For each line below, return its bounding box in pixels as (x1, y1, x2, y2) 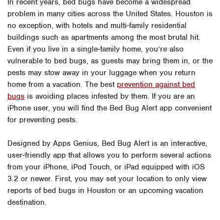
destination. (7, 197, 47, 207)
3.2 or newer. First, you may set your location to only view (7, 174, 207, 184)
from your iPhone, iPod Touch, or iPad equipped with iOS (7, 162, 205, 172)
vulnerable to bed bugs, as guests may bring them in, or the (7, 56, 213, 66)
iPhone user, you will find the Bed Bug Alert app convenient (7, 103, 212, 113)
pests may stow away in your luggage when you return (7, 68, 195, 78)
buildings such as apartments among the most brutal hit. (7, 32, 200, 42)
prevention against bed (117, 80, 195, 89)
